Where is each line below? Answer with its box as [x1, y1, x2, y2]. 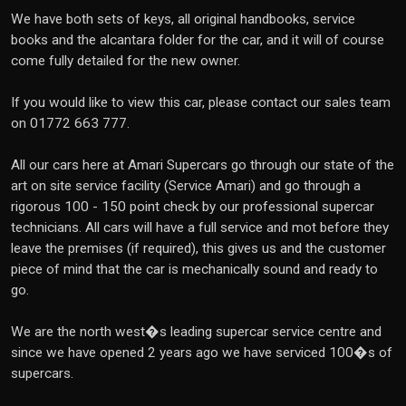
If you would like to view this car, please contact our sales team [11, 94, 391, 111]
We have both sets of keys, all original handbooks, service [11, 11, 355, 27]
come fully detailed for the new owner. [11, 53, 240, 69]
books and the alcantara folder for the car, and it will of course [11, 32, 384, 48]
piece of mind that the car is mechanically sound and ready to [11, 261, 378, 277]
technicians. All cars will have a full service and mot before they [11, 219, 389, 236]
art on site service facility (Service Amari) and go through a [11, 178, 361, 194]
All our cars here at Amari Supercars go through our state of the [11, 157, 394, 173]
